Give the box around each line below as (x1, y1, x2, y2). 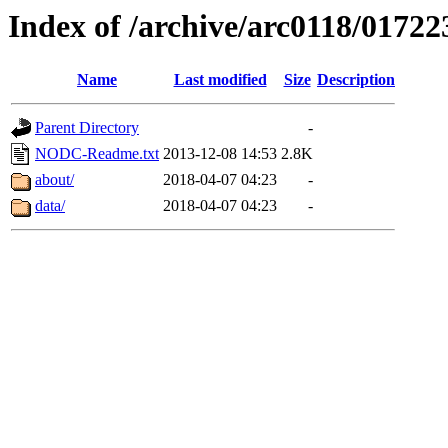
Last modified (173, 71, 267, 89)
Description (317, 71, 395, 89)
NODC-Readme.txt (35, 145, 159, 163)
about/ (35, 171, 74, 189)
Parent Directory (35, 119, 139, 137)
